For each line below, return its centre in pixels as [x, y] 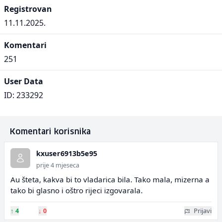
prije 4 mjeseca [58, 165]
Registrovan [28, 9]
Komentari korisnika [50, 132]
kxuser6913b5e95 [67, 153]
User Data [24, 81]
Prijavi [203, 211]
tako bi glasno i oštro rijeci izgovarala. [77, 190]
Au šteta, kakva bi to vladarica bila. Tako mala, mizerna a [110, 179]
